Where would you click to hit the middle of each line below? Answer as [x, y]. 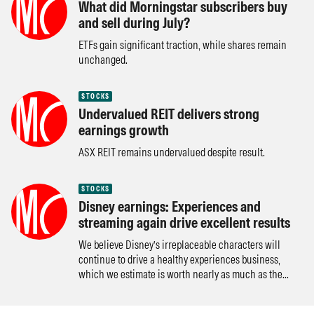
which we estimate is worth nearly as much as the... [184, 274]
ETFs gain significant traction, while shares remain [183, 45]
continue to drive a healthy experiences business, [179, 259]
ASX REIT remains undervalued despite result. [172, 152]
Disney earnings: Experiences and [170, 206]
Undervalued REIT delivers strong [169, 114]
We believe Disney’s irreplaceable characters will [179, 245]
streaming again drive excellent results [184, 223]
